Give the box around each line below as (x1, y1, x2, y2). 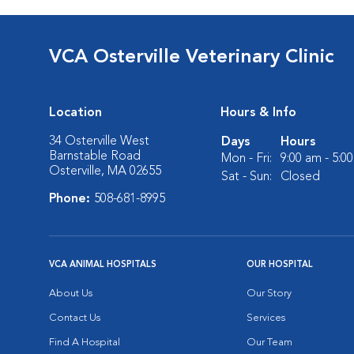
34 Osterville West (49, 135, 149, 148)
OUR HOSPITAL (247, 261, 313, 269)
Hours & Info (220, 107, 296, 119)
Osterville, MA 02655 (49, 165, 161, 178)
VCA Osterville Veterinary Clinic (49, 48, 334, 67)
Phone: (49, 193, 94, 205)
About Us (49, 288, 92, 299)
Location (49, 107, 102, 119)
